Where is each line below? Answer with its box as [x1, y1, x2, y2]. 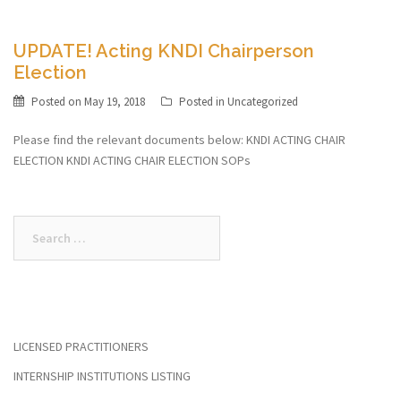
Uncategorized [227, 94, 298, 109]
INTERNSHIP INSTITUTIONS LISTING [13, 368, 191, 384]
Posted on [31, 94, 84, 109]
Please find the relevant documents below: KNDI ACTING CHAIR [13, 132, 346, 148]
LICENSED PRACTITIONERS [13, 338, 149, 354]
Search [13, 218, 52, 234]
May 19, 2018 [84, 94, 145, 109]
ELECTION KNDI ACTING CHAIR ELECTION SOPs [13, 152, 251, 168]
